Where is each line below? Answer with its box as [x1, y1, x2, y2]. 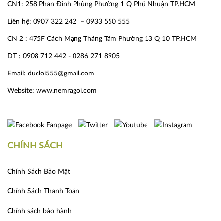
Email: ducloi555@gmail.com [7, 70, 94, 77]
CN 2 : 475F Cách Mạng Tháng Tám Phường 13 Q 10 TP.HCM [7, 35, 197, 42]
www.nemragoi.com [36, 87, 99, 94]
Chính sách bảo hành [7, 207, 72, 215]
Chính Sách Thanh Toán [7, 187, 79, 195]
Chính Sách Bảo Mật [7, 168, 70, 175]
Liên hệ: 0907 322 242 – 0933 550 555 [7, 18, 130, 25]
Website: [7, 87, 36, 94]
